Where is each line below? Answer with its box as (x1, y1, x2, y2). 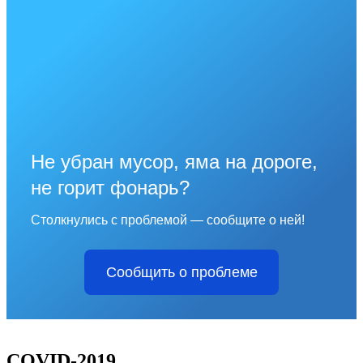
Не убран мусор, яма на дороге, (31, 151, 318, 173)
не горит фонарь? (31, 177, 190, 199)
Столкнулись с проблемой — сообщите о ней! (31, 213, 305, 228)
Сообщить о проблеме (105, 264, 258, 281)
